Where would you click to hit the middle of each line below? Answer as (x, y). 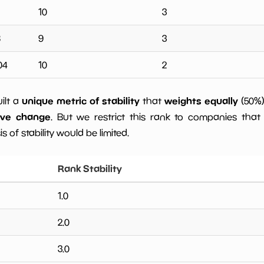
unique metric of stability (81, 101)
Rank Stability (90, 169)
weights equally (201, 101)
